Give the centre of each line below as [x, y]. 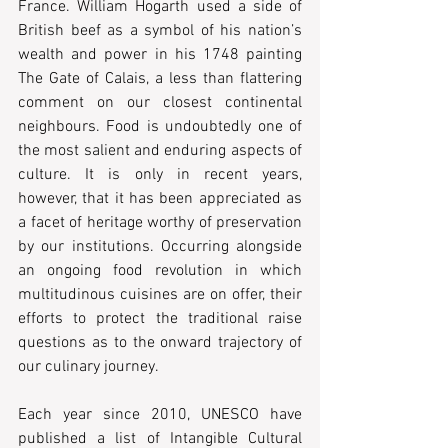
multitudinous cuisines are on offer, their [160, 294]
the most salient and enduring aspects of [160, 150]
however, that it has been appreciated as [160, 198]
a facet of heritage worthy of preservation [160, 222]
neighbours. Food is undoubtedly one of [160, 126]
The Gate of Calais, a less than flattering [160, 78]
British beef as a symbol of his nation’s [160, 30]
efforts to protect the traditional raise [160, 318]
